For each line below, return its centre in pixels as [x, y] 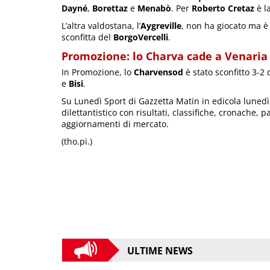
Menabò [154, 8]
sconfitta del [87, 37]
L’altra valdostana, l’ [101, 26]
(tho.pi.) [77, 142]
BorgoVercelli [141, 37]
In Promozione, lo [98, 72]
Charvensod [159, 72]
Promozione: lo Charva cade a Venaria [165, 56]
